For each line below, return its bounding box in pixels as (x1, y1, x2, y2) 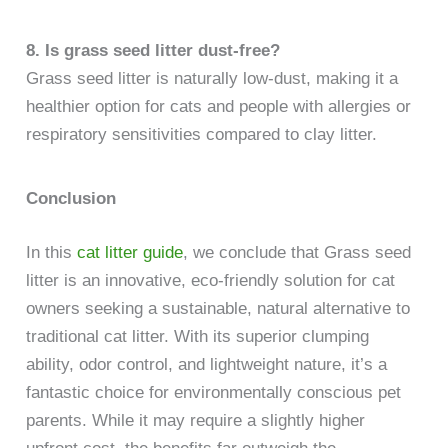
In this (26, 242, 78, 262)
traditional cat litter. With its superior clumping (26, 326, 370, 346)
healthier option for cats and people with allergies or (26, 96, 412, 116)
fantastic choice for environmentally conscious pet (26, 382, 402, 402)
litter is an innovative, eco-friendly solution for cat (26, 270, 396, 290)
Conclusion (26, 189, 117, 209)
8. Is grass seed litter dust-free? (26, 40, 281, 60)
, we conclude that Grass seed (183, 242, 412, 262)
